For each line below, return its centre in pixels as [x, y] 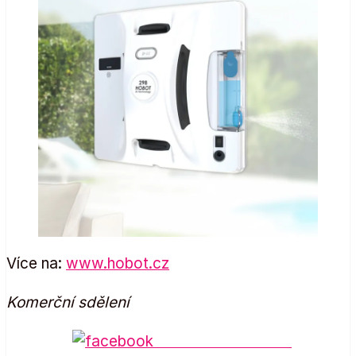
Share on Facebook [222, 342]
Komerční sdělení [68, 303]
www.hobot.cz [118, 264]
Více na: [36, 264]
